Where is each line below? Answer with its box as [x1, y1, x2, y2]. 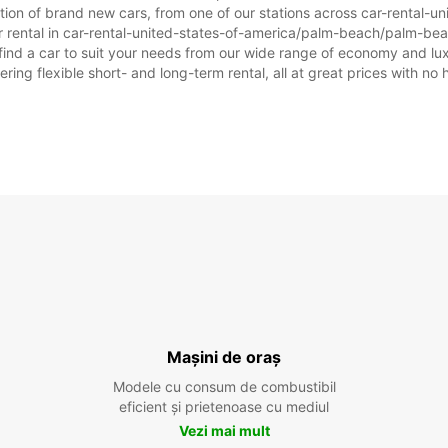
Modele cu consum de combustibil [112, 378, 336, 395]
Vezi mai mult [178, 422, 270, 439]
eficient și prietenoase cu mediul [119, 398, 329, 415]
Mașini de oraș [167, 347, 281, 367]
